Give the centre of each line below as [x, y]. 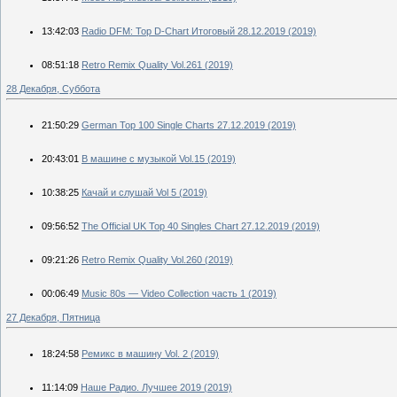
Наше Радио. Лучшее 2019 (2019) [156, 387]
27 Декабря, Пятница [53, 317]
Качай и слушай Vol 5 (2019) [144, 192]
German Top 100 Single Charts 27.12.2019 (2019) [189, 125]
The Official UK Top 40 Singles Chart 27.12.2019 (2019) [201, 226]
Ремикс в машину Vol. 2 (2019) [150, 353]
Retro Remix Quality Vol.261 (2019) [157, 64]
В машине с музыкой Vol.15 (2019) [159, 158]
